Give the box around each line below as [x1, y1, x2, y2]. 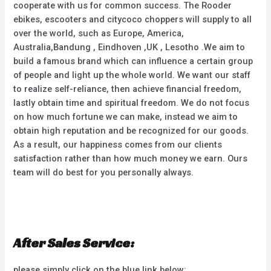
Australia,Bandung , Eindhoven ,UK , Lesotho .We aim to [13, 41, 246, 53]
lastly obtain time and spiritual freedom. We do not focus [13, 97, 250, 108]
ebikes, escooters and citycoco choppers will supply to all [13, 13, 252, 25]
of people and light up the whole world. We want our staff [13, 69, 251, 80]
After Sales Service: [13, 235, 135, 252]
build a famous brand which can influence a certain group [13, 55, 253, 67]
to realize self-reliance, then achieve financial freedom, [13, 83, 242, 94]
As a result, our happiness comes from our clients [13, 139, 223, 150]
